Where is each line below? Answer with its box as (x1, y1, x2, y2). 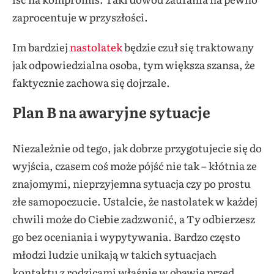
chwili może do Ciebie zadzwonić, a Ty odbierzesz (12, 211, 255, 227)
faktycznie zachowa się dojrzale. (12, 75, 170, 91)
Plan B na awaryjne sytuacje (12, 101, 210, 123)
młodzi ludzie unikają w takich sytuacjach (12, 246, 217, 262)
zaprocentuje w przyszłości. (12, 9, 148, 25)
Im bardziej (12, 39, 70, 55)
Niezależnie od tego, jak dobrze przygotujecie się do (12, 140, 262, 156)
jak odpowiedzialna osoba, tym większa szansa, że (12, 57, 255, 73)
